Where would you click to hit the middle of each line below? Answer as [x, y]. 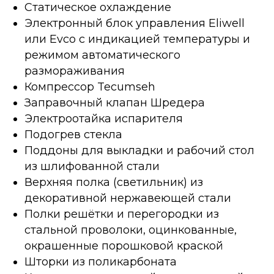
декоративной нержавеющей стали [128, 198]
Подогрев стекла [73, 135]
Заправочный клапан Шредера [115, 103]
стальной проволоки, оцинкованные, [131, 230]
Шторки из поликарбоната [101, 262]
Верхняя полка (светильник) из [114, 183]
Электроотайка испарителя [104, 119]
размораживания [75, 71]
